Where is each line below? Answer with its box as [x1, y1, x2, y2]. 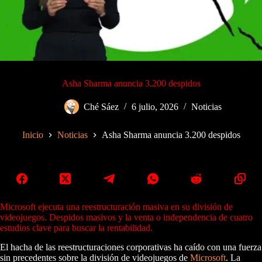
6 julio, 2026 [131, 102, 178, 112]
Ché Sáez [83, 102, 119, 112]
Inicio [22, 130, 43, 140]
